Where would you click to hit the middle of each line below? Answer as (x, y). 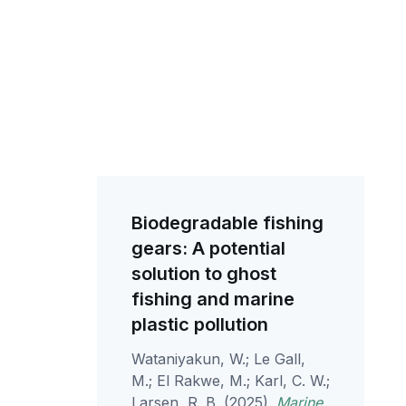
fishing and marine (213, 299)
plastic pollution (200, 324)
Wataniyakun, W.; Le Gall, (219, 359)
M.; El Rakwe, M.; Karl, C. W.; (231, 381)
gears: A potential (209, 248)
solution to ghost (204, 274)
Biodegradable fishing (228, 223)
